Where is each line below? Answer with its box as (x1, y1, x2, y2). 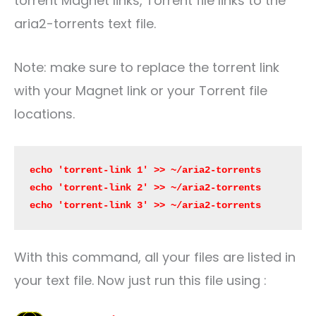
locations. (14, 105, 75, 123)
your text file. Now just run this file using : (14, 271, 267, 289)
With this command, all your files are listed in (14, 248, 296, 266)
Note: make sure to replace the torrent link (14, 59, 279, 77)
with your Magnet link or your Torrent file (14, 82, 267, 100)
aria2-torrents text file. (14, 15, 156, 33)
